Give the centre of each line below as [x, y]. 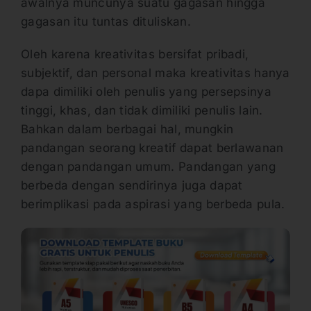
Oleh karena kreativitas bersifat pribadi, [135, 54]
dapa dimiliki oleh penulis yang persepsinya [146, 92]
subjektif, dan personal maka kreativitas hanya [155, 73]
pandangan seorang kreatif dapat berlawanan [152, 148]
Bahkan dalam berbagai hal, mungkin [127, 129]
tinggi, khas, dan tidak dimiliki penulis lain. [142, 111]
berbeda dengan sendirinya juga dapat [132, 186]
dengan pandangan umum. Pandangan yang [149, 167]
